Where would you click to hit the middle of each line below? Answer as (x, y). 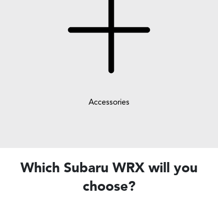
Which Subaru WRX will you (109, 169)
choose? (109, 188)
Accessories (109, 103)
